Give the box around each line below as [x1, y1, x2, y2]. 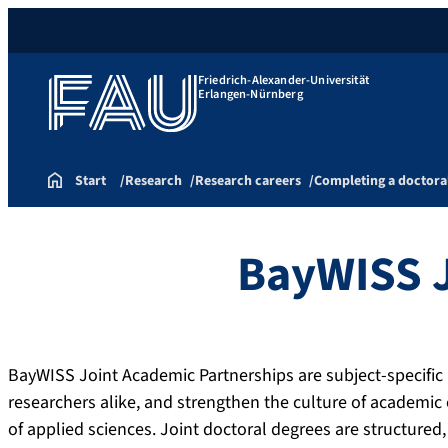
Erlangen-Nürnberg [198, 84, 303, 103]
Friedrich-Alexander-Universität [198, 70, 369, 89]
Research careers [195, 171, 302, 192]
